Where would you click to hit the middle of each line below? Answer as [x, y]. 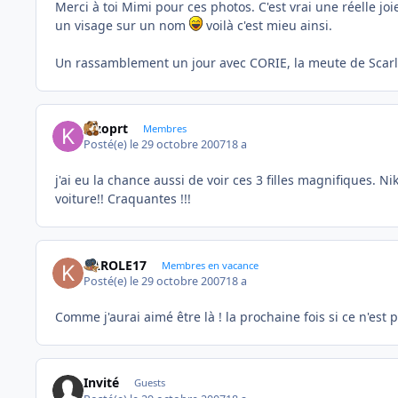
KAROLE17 [115, 265]
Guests [149, 383]
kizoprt [106, 129]
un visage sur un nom [122, 25]
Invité [102, 383]
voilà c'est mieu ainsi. [267, 25]
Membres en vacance [210, 265]
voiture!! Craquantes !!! [123, 199]
